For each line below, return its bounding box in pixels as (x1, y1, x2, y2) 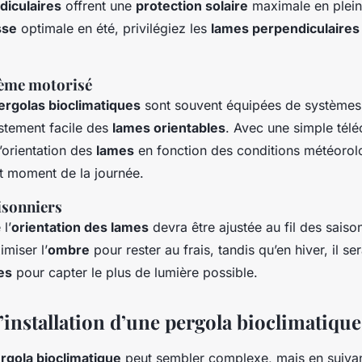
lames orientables (112, 119, 225, 136)
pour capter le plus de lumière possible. (12, 263, 258, 280)
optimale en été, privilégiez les (17, 19, 211, 36)
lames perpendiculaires (211, 19, 360, 36)
